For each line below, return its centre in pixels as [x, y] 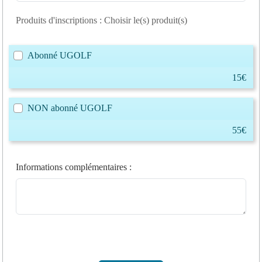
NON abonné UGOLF [70, 108]
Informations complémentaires [71, 167]
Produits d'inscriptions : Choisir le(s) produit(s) [101, 20]
